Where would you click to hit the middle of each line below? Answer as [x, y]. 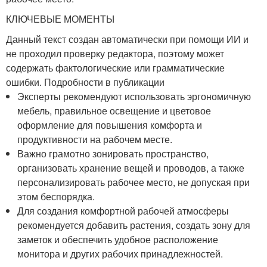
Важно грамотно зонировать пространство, [113, 153]
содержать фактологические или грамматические [115, 68]
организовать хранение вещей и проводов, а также [131, 168]
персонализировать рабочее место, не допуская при [134, 182]
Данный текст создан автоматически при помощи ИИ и [127, 39]
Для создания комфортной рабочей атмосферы [123, 211]
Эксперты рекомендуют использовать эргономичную [134, 96]
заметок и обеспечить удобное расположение [118, 239]
